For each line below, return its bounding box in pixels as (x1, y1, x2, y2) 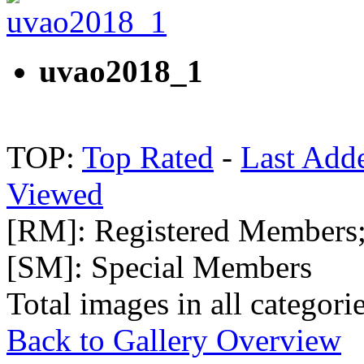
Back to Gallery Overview (6, 323, 341, 358)
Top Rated (82, 140, 214, 175)
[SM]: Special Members (6, 249, 312, 285)
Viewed (6, 176, 103, 212)
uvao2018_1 (39, 54, 203, 89)
